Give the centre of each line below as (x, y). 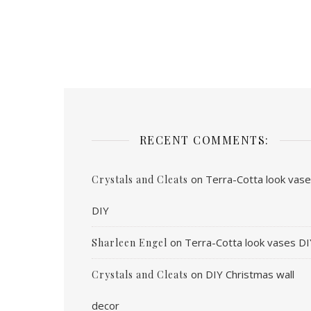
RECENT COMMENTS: (204, 140)
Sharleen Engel (129, 243)
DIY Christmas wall (250, 275)
